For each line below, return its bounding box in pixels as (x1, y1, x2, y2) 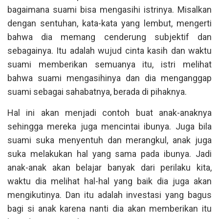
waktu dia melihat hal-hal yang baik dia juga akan (7, 176, 212, 186)
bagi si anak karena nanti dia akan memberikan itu (7, 203, 212, 214)
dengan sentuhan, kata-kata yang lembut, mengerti (7, 18, 212, 28)
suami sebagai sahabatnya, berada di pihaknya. (7, 87, 187, 97)
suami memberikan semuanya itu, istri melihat (7, 59, 212, 69)
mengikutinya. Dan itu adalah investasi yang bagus (7, 190, 212, 200)
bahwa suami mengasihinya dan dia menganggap (7, 73, 212, 83)
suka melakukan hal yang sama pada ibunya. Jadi (7, 149, 212, 159)
